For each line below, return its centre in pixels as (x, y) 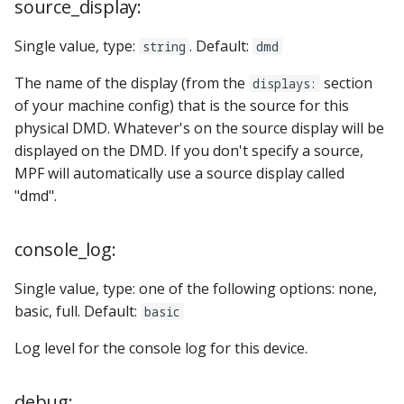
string (164, 46)
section (346, 83)
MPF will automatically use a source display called (179, 173)
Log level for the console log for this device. (161, 348)
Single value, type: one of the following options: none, (196, 288)
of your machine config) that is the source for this (182, 105)
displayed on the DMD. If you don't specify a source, (189, 150)
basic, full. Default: (78, 311)
